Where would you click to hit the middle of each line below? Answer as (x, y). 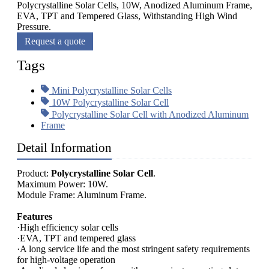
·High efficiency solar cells (68, 228)
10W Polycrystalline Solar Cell (109, 103)
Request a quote (55, 41)
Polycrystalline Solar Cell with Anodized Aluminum (149, 115)
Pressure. (34, 27)
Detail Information (64, 148)
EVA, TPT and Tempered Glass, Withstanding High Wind (127, 16)
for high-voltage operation (66, 260)
